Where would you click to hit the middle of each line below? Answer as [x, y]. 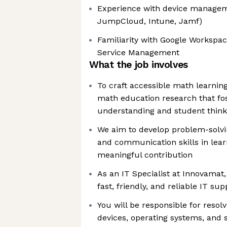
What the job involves [139, 65]
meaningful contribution [145, 155]
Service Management [138, 52]
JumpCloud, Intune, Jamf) [150, 21]
